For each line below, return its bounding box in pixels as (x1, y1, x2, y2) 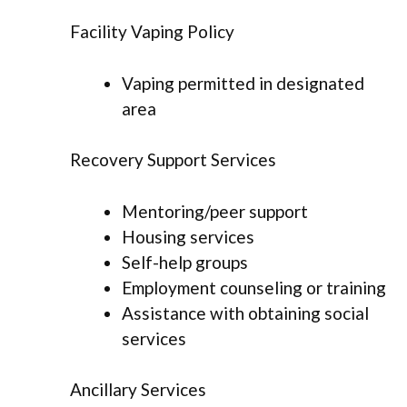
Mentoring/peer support (122, 200, 308, 222)
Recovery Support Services (70, 149, 276, 171)
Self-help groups (122, 251, 248, 273)
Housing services (122, 225, 254, 247)
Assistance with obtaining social (122, 302, 369, 323)
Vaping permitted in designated (122, 72, 364, 94)
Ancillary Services (70, 379, 206, 401)
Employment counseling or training (122, 276, 386, 298)
